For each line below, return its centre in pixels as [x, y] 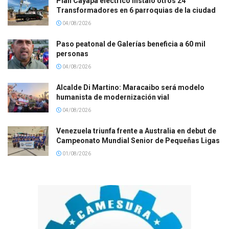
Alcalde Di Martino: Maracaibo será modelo [130, 88]
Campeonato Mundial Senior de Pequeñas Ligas [138, 141]
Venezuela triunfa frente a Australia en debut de [136, 131]
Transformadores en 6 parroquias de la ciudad [136, 10]
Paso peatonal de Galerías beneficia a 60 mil [131, 44]
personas [72, 54]
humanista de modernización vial [113, 97]
